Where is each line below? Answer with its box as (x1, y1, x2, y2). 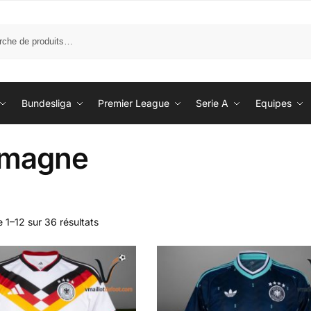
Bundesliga (21, 97, 72, 109)
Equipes (255, 97, 292, 109)
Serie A (196, 97, 229, 109)
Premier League (97, 97, 169, 109)
